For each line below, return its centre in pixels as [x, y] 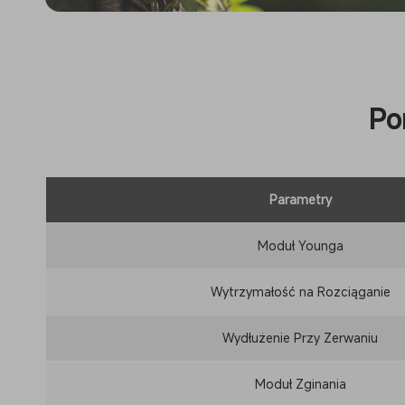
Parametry [300, 200]
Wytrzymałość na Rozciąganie [300, 292]
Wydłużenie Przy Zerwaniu [300, 338]
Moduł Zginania [300, 384]
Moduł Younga [300, 246]
